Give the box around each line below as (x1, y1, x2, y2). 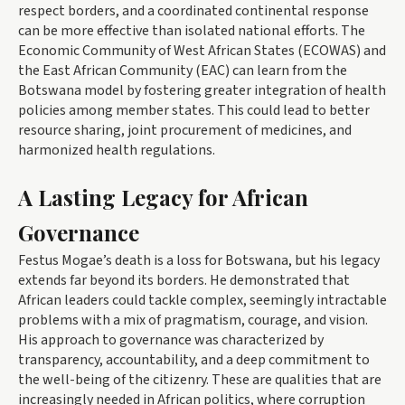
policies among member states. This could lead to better (18, 100, 370, 121)
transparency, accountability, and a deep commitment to (18, 350, 370, 371)
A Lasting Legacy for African (18, 183, 308, 212)
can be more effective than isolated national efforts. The (18, 21, 365, 42)
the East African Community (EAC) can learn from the (18, 61, 347, 81)
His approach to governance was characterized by (18, 330, 324, 351)
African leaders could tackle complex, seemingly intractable (18, 290, 387, 311)
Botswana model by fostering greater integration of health (18, 80, 386, 101)
